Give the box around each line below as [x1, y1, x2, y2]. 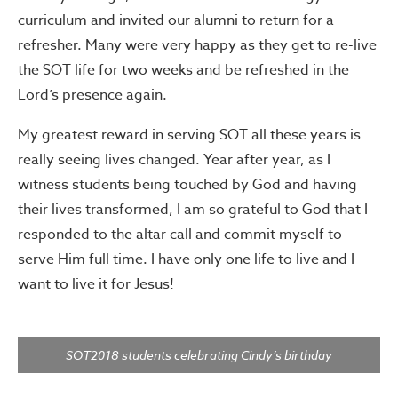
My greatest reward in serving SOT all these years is [18, 123, 361, 146]
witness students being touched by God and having [18, 173, 357, 195]
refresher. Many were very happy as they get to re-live [18, 34, 377, 56]
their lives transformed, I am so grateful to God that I [18, 198, 368, 220]
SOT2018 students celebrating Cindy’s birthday [66, 346, 332, 363]
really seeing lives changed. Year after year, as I [18, 148, 330, 171]
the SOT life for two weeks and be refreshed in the [18, 59, 349, 81]
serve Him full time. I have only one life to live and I [18, 248, 354, 270]
